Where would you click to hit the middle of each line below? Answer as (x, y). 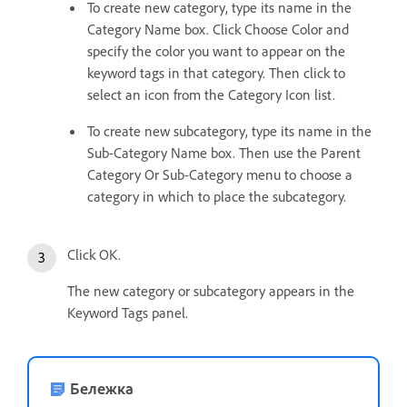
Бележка (102, 388)
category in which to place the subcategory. (217, 197)
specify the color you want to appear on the (216, 51)
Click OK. (94, 255)
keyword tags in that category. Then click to (216, 73)
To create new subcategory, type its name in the (229, 131)
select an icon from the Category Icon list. (211, 95)
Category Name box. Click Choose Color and (218, 30)
